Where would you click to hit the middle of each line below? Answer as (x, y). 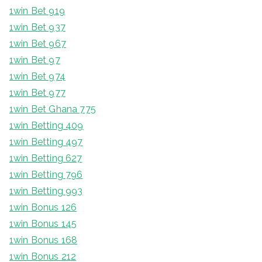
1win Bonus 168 (44, 240)
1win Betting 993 (46, 191)
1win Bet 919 (37, 11)
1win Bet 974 (37, 77)
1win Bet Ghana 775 (53, 109)
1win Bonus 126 (43, 208)
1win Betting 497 (46, 142)
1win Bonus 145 (43, 224)
